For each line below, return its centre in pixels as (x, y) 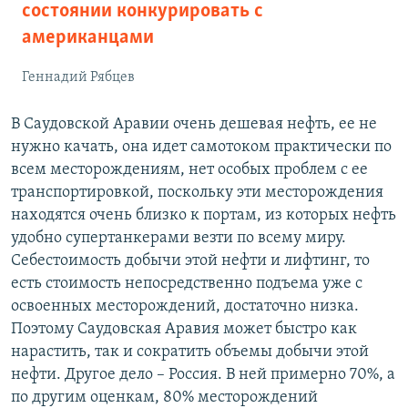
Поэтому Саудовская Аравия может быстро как (184, 330)
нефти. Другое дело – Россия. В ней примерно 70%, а (203, 375)
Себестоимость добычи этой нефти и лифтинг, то (190, 261)
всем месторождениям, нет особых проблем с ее (189, 170)
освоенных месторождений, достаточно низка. (185, 307)
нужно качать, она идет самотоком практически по (201, 148)
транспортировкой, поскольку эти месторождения (197, 193)
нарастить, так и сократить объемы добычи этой (190, 352)
